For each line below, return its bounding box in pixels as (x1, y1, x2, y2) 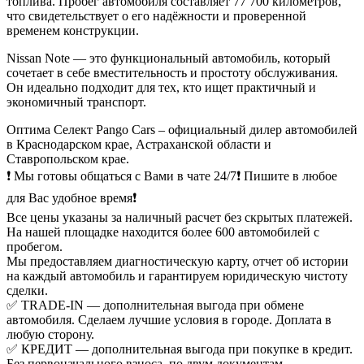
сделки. (6, 283, 48, 297)
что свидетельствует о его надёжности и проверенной (6, 8, 306, 23)
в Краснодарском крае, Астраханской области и (6, 136, 271, 151)
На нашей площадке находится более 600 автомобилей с (6, 224, 319, 239)
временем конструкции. (6, 23, 139, 37)
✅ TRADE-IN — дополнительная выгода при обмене (6, 297, 304, 312)
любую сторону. (6, 327, 94, 341)
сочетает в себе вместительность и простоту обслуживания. (6, 65, 338, 80)
